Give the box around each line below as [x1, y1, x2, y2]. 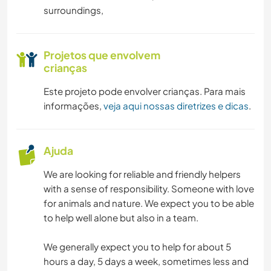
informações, [44, 100, 103, 112]
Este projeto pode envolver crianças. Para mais [44, 85, 246, 97]
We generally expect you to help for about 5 [44, 241, 231, 253]
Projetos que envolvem [44, 48, 160, 62]
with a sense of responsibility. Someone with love [44, 183, 254, 195]
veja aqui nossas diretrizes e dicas [103, 100, 249, 112]
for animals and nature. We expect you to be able [44, 197, 254, 209]
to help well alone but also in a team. [44, 212, 198, 224]
